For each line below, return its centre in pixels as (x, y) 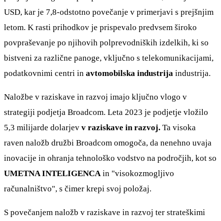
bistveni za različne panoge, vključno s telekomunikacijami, (109, 58)
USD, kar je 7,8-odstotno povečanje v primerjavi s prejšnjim (109, 12)
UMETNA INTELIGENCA (52, 174)
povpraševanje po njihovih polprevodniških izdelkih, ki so (106, 43)
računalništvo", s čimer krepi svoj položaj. (78, 189)
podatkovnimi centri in (45, 74)
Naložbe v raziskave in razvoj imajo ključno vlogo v (95, 97)
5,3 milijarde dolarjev (43, 128)
